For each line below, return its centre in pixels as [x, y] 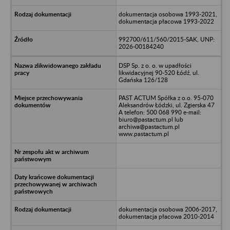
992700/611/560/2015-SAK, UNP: [166, 39]
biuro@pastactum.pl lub [151, 119]
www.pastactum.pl [143, 133]
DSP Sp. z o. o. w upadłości [155, 65]
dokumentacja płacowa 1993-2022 [166, 21]
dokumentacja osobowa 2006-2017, [168, 209]
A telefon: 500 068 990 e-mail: [160, 112]
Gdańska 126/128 [143, 80]
